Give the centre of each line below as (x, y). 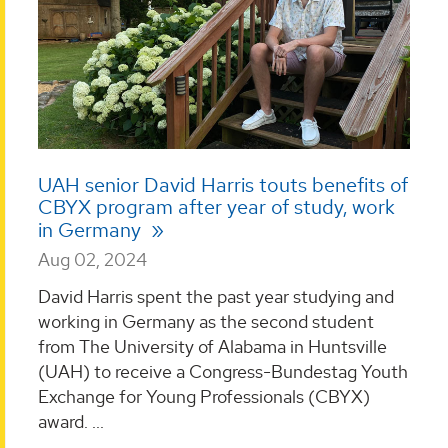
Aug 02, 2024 (92, 259)
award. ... (71, 422)
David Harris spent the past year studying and (216, 297)
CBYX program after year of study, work (216, 206)
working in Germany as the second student (206, 322)
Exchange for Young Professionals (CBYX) (204, 397)
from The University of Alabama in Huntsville (212, 347)
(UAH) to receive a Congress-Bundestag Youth (223, 372)
